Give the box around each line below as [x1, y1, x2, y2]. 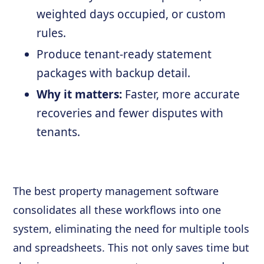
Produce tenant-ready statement [37, 47, 212, 62]
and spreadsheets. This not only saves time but [13, 240, 250, 255]
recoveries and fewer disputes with [37, 105, 224, 121]
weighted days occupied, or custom [37, 6, 226, 22]
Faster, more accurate [122, 87, 240, 102]
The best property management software [13, 184, 219, 198]
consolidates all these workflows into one [13, 203, 222, 217]
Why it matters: [37, 87, 123, 102]
